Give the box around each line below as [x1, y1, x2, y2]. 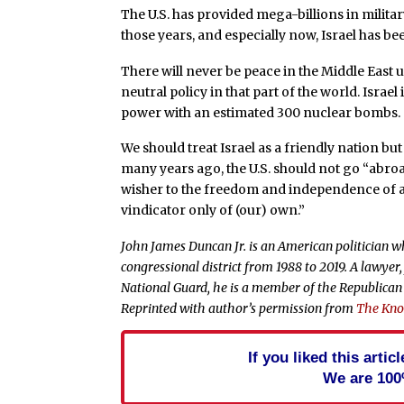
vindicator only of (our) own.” [121, 202, 306, 219]
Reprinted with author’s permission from [121, 300, 357, 317]
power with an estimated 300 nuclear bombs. [121, 104, 401, 121]
